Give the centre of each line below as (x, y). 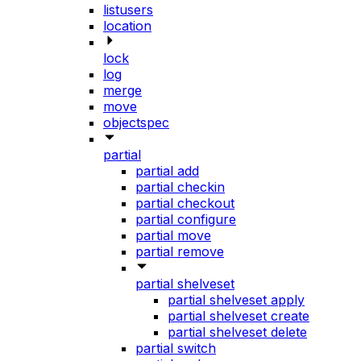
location (127, 26)
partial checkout (185, 203)
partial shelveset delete (237, 332)
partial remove (180, 252)
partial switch (176, 349)
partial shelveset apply (236, 300)
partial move (173, 236)
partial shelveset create (239, 316)
